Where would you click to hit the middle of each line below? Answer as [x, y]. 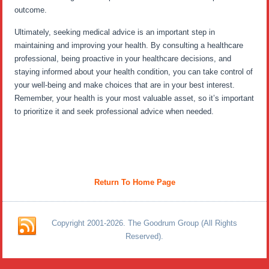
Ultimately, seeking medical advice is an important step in [115, 32]
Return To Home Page [134, 182]
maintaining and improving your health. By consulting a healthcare [129, 45]
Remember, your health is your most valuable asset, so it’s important [134, 98]
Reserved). [144, 236]
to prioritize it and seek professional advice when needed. [114, 111]
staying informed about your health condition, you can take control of [134, 72]
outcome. [31, 10]
